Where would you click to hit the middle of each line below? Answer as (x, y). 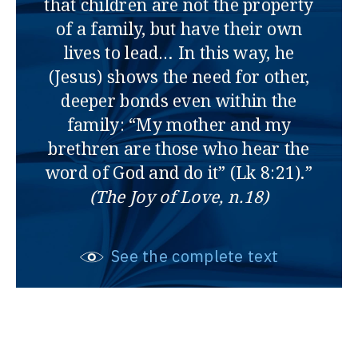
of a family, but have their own (179, 29)
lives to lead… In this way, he (179, 53)
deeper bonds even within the (179, 101)
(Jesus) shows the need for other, (179, 77)
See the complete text (193, 257)
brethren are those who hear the (179, 149)
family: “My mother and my (179, 125)
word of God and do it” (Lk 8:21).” (179, 173)
